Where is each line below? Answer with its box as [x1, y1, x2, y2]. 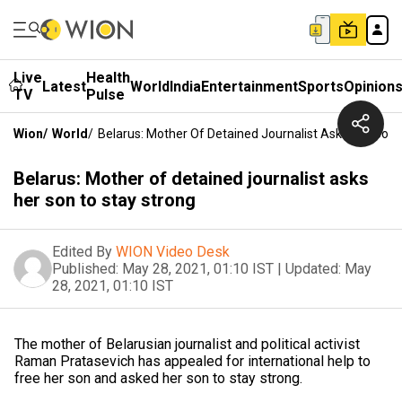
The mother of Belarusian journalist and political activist [14, 336, 360, 353]
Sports [298, 77, 344, 95]
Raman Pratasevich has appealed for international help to [14, 353, 371, 370]
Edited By [52, 243, 112, 260]
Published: [52, 260, 118, 277]
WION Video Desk [116, 243, 230, 260]
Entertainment [201, 77, 298, 95]
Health [86, 69, 130, 86]
